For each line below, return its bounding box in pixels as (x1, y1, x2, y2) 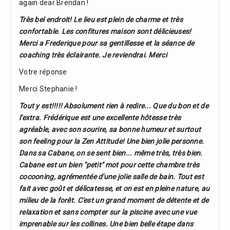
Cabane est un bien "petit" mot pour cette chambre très (19, 161, 200, 169)
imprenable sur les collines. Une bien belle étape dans (19, 220, 194, 228)
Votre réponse (19, 68, 67, 76)
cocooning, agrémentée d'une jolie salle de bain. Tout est (19, 172, 204, 181)
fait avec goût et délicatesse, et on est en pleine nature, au (19, 184, 210, 193)
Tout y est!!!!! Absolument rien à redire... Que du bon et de (19, 102, 208, 110)
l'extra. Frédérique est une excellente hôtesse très (19, 113, 181, 122)
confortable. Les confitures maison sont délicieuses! (19, 27, 191, 36)
